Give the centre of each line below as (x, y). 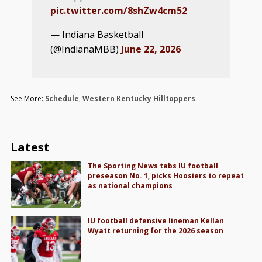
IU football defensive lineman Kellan (156, 220)
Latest (30, 147)
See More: (27, 98)
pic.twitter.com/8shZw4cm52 (119, 10)
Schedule (62, 98)
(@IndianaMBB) (86, 49)
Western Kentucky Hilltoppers (139, 98)
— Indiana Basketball (97, 34)
